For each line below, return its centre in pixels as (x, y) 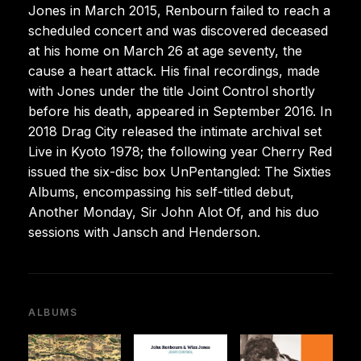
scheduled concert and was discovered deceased (178, 30)
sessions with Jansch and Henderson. (144, 232)
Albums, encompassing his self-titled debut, (161, 191)
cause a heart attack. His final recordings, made (174, 71)
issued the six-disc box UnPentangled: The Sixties (180, 171)
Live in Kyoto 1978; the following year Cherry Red (180, 151)
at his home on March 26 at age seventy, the (165, 50)
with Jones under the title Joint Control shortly (172, 91)
